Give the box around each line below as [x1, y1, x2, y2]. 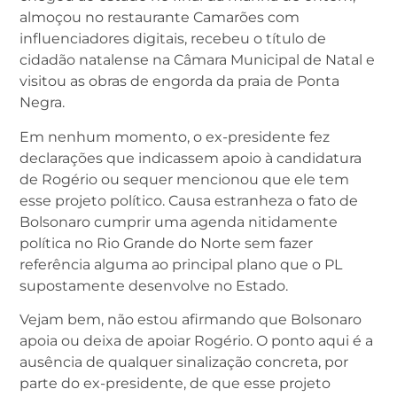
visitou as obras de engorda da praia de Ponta [19, 73, 339, 90]
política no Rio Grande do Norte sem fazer [19, 234, 313, 252]
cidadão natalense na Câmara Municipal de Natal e [19, 51, 375, 69]
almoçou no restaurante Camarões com [19, 9, 300, 27]
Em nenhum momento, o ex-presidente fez [19, 128, 330, 145]
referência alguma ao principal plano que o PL [19, 255, 342, 273]
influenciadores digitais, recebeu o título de [19, 30, 326, 48]
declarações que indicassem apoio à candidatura [19, 149, 362, 167]
